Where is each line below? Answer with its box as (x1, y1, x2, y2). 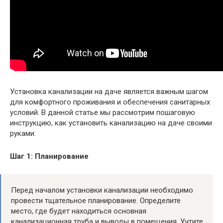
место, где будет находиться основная (11, 206, 146, 216)
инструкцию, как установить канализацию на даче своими (10, 118, 212, 127)
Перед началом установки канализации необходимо (11, 185, 193, 195)
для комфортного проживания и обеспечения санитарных (10, 97, 210, 107)
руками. (10, 128, 36, 138)
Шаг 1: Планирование (10, 151, 89, 161)
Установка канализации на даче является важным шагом (10, 87, 208, 96)
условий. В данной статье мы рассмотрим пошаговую (10, 108, 195, 117)
